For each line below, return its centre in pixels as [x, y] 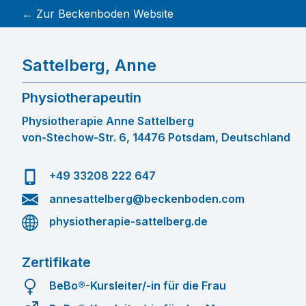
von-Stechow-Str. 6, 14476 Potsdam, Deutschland [156, 137]
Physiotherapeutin [82, 98]
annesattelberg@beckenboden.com [147, 198]
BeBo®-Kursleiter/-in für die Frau [138, 285]
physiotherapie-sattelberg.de [128, 222]
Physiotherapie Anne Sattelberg [108, 121]
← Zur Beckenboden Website [98, 14]
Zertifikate [56, 262]
